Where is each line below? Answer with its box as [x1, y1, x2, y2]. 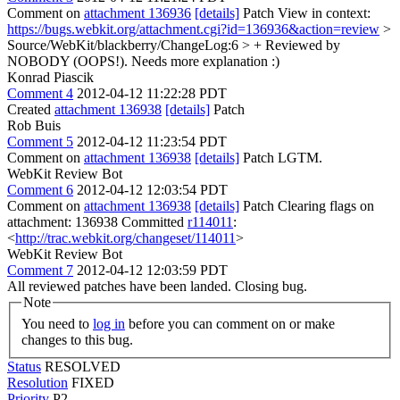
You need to [21, 315, 93, 331]
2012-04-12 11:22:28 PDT [77, 86, 227, 101]
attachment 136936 [84, 5, 191, 21]
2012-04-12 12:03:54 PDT [77, 182, 228, 197]
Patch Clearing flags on [239, 198, 374, 213]
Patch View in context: [239, 5, 371, 21]
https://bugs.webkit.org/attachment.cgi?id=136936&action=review [7, 21, 379, 37]
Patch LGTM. [239, 150, 322, 165]
